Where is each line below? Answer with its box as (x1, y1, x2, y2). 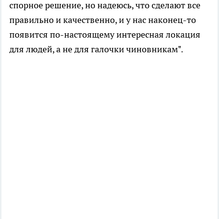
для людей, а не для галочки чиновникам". (9, 43, 183, 55)
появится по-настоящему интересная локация (9, 28, 200, 40)
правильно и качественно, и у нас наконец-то (9, 14, 196, 25)
